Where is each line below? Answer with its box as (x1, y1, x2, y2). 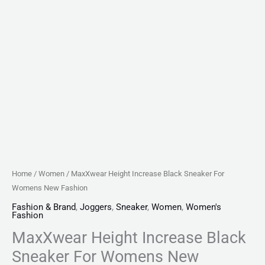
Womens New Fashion (12, 183, 88, 192)
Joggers (80, 202, 112, 212)
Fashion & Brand (12, 202, 76, 212)
